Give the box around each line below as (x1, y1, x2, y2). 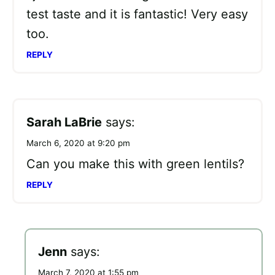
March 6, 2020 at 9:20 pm (26, 138, 130, 149)
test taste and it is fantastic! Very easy (26, 7, 248, 22)
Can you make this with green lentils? (26, 157, 244, 172)
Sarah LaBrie (26, 115, 102, 130)
